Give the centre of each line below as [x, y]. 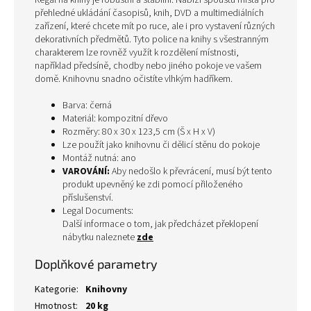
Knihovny [106, 289]
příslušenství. [88, 198]
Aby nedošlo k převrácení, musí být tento [191, 171]
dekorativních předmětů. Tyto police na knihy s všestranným [152, 40]
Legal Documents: [98, 211]
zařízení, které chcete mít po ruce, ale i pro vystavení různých [155, 26]
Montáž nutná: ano [99, 158]
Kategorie [56, 289]
